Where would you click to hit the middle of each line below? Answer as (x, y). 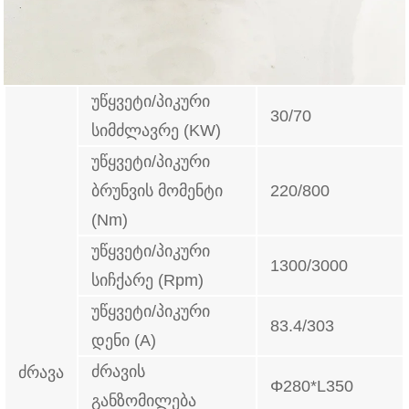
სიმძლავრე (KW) (157, 131)
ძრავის (119, 372)
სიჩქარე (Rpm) (148, 281)
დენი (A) (124, 341)
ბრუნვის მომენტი (157, 191)
